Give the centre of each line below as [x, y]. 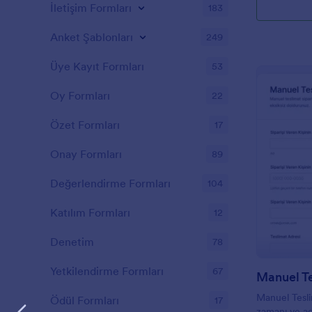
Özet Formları [85, 125]
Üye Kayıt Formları [97, 66]
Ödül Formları [85, 300]
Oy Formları [80, 95]
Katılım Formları [90, 212]
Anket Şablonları [92, 37]
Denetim [72, 242]
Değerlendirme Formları [110, 183]
